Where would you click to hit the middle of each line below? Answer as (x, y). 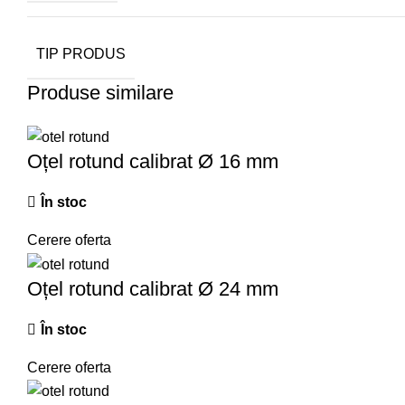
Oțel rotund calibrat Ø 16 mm (153, 162)
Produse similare (100, 93)
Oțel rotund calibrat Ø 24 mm (153, 288)
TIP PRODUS (81, 54)
